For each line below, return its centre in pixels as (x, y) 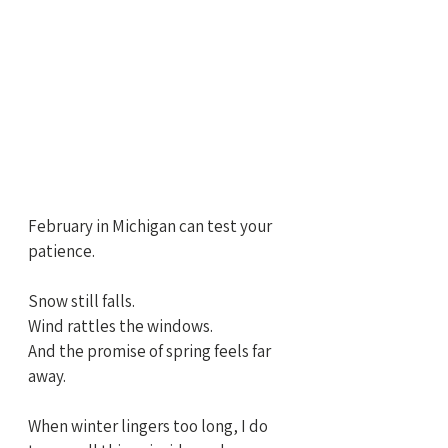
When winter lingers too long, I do (149, 426)
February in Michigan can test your (151, 226)
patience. (61, 251)
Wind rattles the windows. (120, 326)
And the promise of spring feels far (151, 351)
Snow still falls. (81, 301)
